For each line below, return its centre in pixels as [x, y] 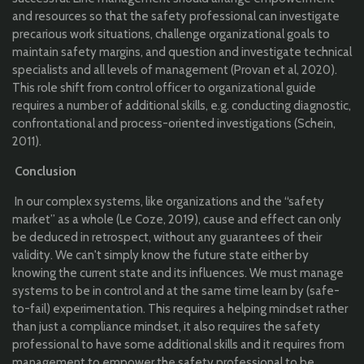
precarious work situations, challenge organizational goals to [171, 34]
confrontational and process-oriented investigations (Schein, [174, 123]
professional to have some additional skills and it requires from [178, 344]
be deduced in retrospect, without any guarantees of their [167, 237]
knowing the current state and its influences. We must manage [178, 273]
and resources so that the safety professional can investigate [176, 16]
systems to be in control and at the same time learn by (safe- [176, 290]
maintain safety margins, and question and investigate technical [182, 52]
